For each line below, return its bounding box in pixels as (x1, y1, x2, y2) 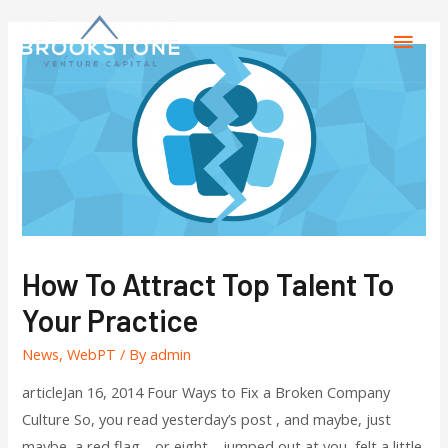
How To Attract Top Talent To (22, 265, 395, 302)
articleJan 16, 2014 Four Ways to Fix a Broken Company (22, 382, 391, 403)
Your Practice (22, 301, 199, 338)
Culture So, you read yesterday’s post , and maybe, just (22, 409, 392, 430)
